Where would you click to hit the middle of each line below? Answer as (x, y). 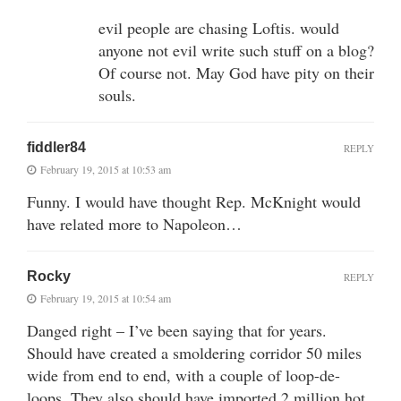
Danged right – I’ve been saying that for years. (177, 330)
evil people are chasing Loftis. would (219, 27)
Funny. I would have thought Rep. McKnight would (194, 201)
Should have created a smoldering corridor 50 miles (194, 352)
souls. (117, 94)
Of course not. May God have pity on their (236, 72)
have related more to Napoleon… (134, 223)
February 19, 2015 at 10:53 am (106, 169)
